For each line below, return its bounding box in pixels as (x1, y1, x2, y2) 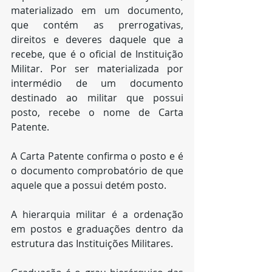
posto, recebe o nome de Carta (11, 106, 183, 119)
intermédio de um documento (11, 76, 183, 90)
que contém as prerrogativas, (11, 18, 183, 32)
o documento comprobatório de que (11, 164, 183, 177)
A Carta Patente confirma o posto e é (11, 149, 183, 163)
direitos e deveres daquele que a (11, 33, 183, 46)
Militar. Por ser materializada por (11, 62, 183, 75)
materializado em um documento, (11, 4, 183, 17)
